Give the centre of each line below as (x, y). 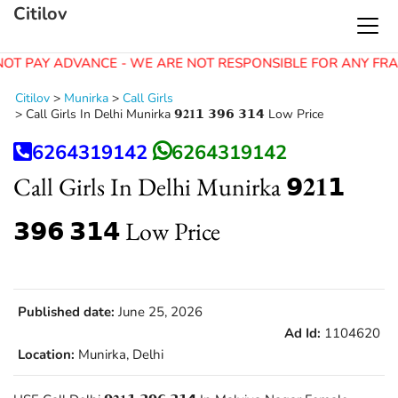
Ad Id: (302, 333)
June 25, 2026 (159, 312)
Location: (46, 354)
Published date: (66, 312)
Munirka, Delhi (119, 354)
